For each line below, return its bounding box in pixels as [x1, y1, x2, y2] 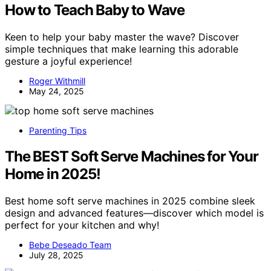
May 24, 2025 [29, 85, 84, 96]
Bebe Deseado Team [29, 239, 111, 250]
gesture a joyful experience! [5, 54, 132, 67]
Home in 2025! [5, 165, 100, 183]
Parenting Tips [29, 125, 87, 135]
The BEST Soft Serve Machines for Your [5, 147, 258, 165]
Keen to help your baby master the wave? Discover [5, 30, 239, 43]
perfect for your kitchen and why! [5, 218, 159, 231]
